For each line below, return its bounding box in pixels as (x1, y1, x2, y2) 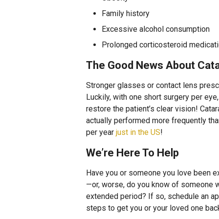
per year (86, 128, 116, 137)
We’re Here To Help (86, 147, 179, 159)
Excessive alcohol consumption (102, 24, 210, 34)
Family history (102, 9, 150, 18)
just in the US (116, 128, 160, 137)
